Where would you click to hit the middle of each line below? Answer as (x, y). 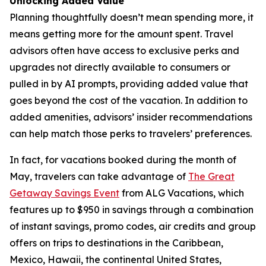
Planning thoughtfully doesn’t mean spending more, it (132, 17)
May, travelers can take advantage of (99, 176)
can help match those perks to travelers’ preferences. (131, 134)
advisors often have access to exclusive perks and (124, 50)
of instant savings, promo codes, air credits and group (133, 226)
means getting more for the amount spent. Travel (121, 34)
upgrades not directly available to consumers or (120, 67)
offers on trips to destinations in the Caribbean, (116, 243)
